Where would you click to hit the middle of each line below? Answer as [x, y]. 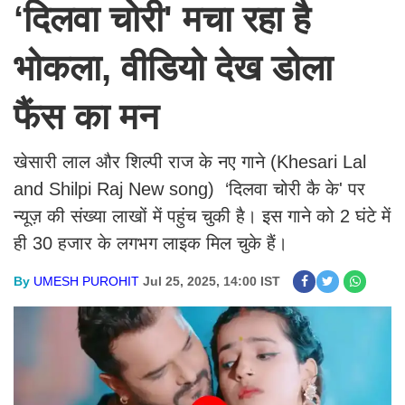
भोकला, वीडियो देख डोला [173, 68]
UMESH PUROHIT [86, 281]
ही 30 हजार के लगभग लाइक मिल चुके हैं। [151, 243]
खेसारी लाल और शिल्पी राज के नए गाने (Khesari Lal [190, 162]
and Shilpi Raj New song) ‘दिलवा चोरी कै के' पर [189, 189]
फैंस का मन [91, 117]
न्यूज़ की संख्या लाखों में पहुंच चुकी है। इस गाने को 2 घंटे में [202, 216]
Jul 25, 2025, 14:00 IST [212, 281]
